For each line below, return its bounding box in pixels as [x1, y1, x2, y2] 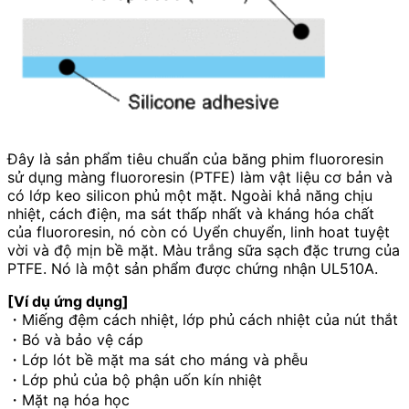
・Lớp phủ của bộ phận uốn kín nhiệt [7, 370, 262, 389]
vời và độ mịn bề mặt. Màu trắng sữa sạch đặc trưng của [7, 240, 400, 259]
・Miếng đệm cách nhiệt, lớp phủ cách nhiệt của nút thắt [7, 309, 398, 329]
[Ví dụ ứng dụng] [7, 291, 129, 310]
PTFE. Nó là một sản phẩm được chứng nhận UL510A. [7, 258, 378, 278]
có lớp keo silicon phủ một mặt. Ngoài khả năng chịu [7, 185, 372, 204]
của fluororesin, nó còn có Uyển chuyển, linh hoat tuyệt [7, 222, 390, 241]
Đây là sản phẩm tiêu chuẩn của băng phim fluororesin [7, 149, 383, 168]
